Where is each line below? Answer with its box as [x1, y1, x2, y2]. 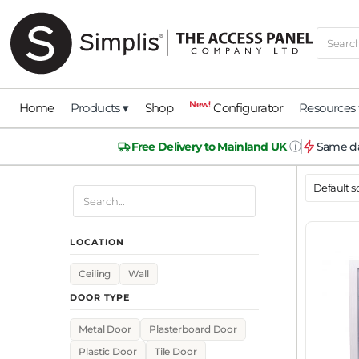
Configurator [210, 99, 284, 115]
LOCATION [70, 236, 125, 248]
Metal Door [79, 324, 132, 336]
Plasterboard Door [149, 324, 238, 336]
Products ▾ [70, 99, 129, 115]
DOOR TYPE [70, 292, 131, 304]
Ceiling [79, 268, 111, 280]
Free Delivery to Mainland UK [131, 139, 287, 154]
